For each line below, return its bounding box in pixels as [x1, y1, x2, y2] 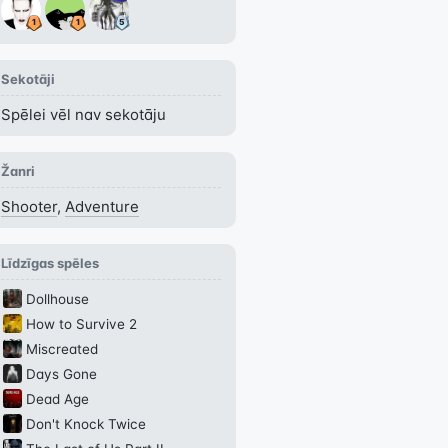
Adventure [65, 197, 139, 216]
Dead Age [25, 391, 89, 407]
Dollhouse [25, 291, 89, 307]
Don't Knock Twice [25, 416, 146, 432]
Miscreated [25, 341, 98, 357]
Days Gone [25, 366, 97, 382]
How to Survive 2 [25, 316, 137, 332]
